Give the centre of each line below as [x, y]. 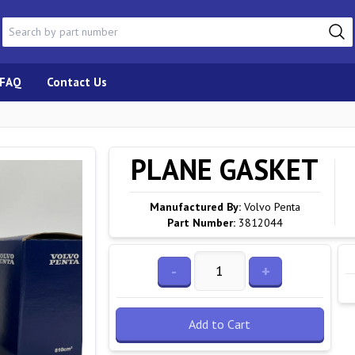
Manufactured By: [195, 207]
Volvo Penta [272, 207]
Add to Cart [220, 324]
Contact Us [77, 82]
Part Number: [201, 223]
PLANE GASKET [225, 169]
